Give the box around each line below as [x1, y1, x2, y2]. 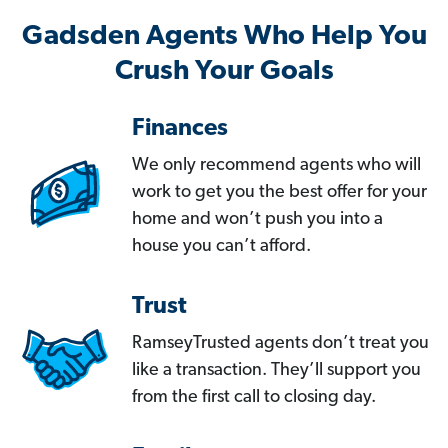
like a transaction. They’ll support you [132, 361, 421, 381]
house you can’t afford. [132, 237, 311, 257]
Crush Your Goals [114, 58, 334, 87]
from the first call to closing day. [132, 388, 376, 408]
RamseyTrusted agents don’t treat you [132, 334, 429, 354]
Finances [132, 117, 228, 142]
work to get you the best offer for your [132, 183, 427, 203]
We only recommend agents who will [132, 156, 421, 176]
